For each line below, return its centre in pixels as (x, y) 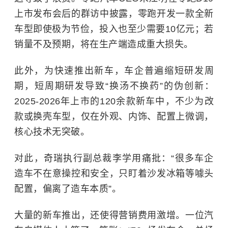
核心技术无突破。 (52, 132)
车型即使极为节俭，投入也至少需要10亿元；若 (114, 29)
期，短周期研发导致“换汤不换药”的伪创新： (114, 86)
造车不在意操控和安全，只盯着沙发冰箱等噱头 (114, 174)
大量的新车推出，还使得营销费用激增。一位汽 (114, 216)
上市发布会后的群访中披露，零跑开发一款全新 (114, 14)
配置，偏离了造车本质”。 (68, 189)
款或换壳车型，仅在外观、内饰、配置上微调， (114, 117)
